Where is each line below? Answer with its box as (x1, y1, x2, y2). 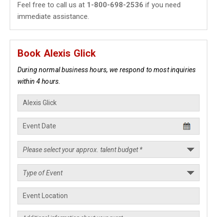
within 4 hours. (17, 77, 61, 85)
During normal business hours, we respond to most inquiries (17, 66, 196, 74)
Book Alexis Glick (17, 47, 96, 59)
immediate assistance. (17, 12, 89, 21)
